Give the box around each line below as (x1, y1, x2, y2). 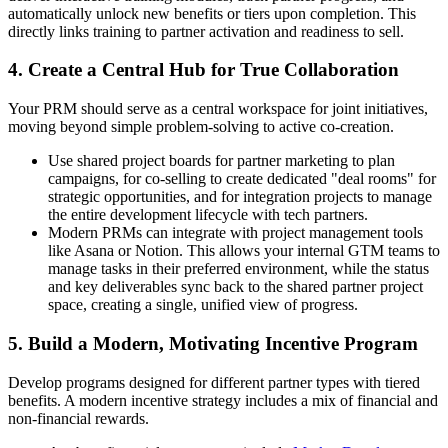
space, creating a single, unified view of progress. (48, 296, 358, 314)
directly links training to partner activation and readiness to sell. (8, 22, 404, 40)
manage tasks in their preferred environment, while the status (48, 260, 429, 278)
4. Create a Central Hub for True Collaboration (8, 59, 399, 81)
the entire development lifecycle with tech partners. (48, 206, 368, 224)
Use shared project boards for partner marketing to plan (48, 152, 395, 170)
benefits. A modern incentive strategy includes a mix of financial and (8, 391, 438, 409)
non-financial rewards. (8, 409, 149, 427)
